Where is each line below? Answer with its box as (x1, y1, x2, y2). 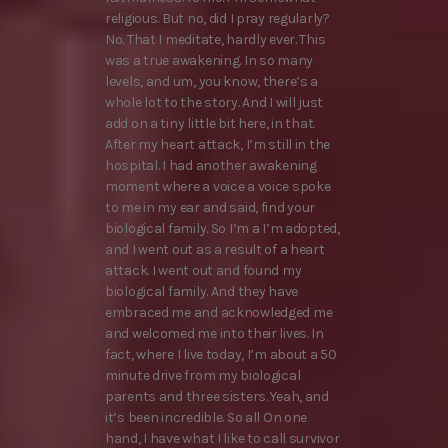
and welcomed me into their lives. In (105, 324, 324, 342)
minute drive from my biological (105, 366, 301, 384)
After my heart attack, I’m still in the (105, 135, 331, 153)
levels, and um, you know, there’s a (105, 72, 319, 90)
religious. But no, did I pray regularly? (105, 9, 330, 27)
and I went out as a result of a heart (105, 240, 325, 258)
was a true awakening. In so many (105, 51, 314, 69)
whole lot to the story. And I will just (105, 93, 324, 111)
